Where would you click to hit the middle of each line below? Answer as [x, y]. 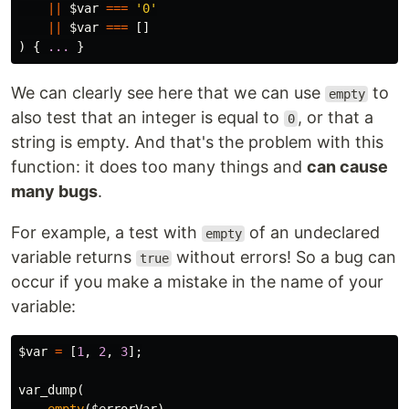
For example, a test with [106, 232]
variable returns [73, 257]
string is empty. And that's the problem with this [197, 142]
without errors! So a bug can [284, 257]
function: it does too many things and [159, 167]
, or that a [336, 117]
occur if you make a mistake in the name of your [197, 282]
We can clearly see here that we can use [168, 93]
